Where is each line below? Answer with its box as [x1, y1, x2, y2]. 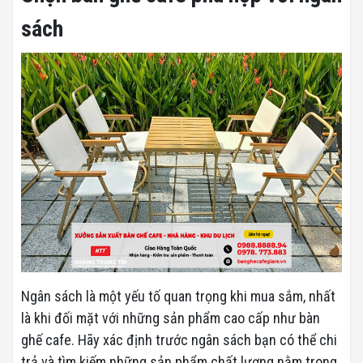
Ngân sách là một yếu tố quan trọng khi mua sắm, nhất [21, 288, 335, 305]
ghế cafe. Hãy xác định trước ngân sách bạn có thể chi [21, 331, 337, 349]
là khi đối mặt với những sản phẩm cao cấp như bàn [21, 310, 320, 327]
